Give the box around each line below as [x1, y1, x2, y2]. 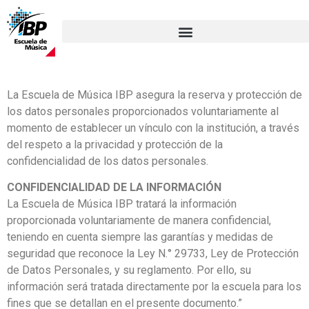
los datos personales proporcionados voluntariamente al [7, 104, 279, 118]
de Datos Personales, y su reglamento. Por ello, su [7, 263, 251, 277]
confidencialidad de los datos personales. [7, 154, 208, 168]
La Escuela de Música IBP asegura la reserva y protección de [7, 88, 302, 101]
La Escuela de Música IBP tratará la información [7, 197, 237, 210]
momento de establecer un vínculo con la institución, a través [7, 121, 299, 134]
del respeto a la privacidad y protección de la [7, 137, 223, 151]
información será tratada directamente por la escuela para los [7, 279, 301, 293]
